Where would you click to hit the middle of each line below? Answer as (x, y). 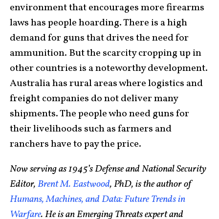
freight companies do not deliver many (94, 99)
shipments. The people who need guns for (99, 114)
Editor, (24, 185)
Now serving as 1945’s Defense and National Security (108, 169)
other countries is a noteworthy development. (109, 69)
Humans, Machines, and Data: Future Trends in (98, 200)
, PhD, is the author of (151, 185)
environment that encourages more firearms (107, 8)
